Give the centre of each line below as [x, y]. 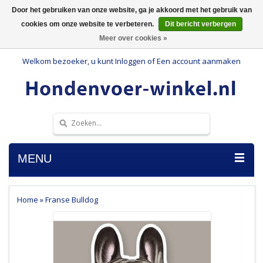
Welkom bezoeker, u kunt [69, 61]
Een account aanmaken [199, 61]
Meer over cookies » [133, 38]
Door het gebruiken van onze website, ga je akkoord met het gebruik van [131, 10]
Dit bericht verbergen [200, 24]
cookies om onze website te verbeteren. [88, 24]
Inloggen [130, 61]
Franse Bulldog [71, 199]
